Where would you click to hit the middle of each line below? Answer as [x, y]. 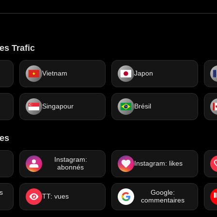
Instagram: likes [158, 163]
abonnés [71, 167]
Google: [163, 193]
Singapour [58, 106]
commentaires [163, 200]
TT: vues [55, 196]
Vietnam [54, 73]
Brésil [143, 106]
